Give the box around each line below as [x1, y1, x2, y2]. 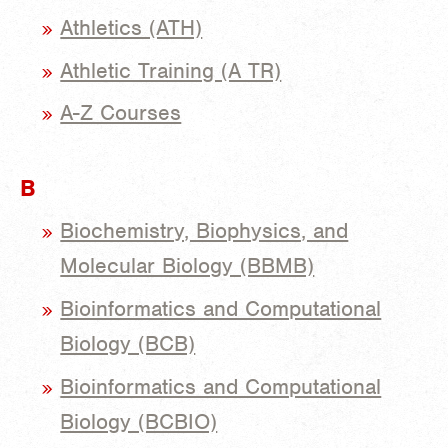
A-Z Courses [60, 99, 182, 127]
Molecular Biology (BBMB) [60, 252, 315, 280]
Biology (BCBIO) [60, 407, 218, 435]
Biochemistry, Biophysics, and [60, 217, 349, 245]
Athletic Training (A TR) [60, 56, 282, 84]
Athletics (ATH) [60, 13, 203, 41]
